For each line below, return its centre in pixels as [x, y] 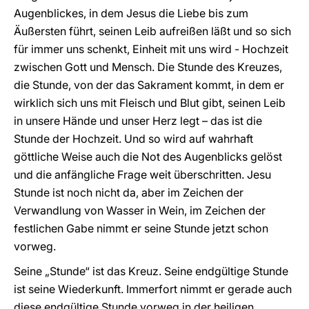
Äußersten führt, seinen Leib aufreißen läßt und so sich [152, 31]
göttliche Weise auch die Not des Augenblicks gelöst [148, 157]
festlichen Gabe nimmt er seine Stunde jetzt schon [141, 228]
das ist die [236, 121]
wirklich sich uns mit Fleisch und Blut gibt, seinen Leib [150, 103]
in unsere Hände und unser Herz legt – [111, 121]
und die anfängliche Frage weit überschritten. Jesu [142, 175]
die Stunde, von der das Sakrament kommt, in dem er [149, 85]
